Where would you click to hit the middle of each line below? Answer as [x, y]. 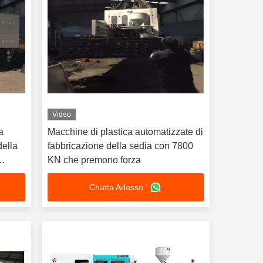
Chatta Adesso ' [119, 187]
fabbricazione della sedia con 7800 [120, 146]
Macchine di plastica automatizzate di [125, 132]
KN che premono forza [94, 160]
